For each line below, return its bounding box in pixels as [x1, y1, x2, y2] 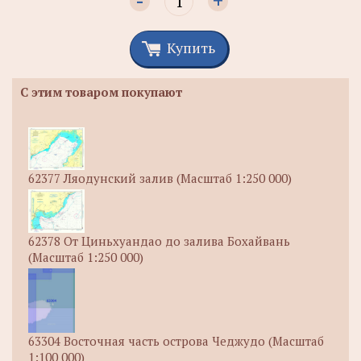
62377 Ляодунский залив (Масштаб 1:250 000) [28, 170, 292, 187]
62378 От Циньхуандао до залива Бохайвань [28, 232, 290, 249]
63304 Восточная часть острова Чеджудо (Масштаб [28, 332, 324, 349]
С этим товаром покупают [20, 83, 182, 100]
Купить [167, 37, 215, 57]
